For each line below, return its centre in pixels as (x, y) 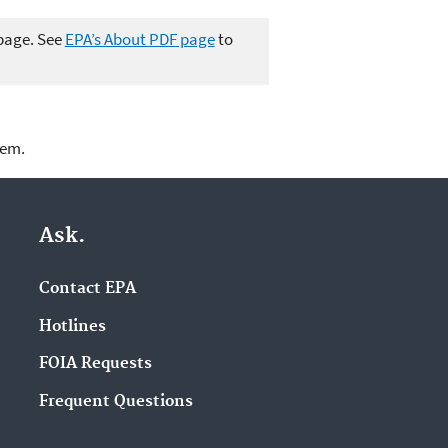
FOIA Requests (95, 364)
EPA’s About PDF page (139, 38)
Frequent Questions (115, 402)
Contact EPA (87, 288)
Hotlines (72, 326)
